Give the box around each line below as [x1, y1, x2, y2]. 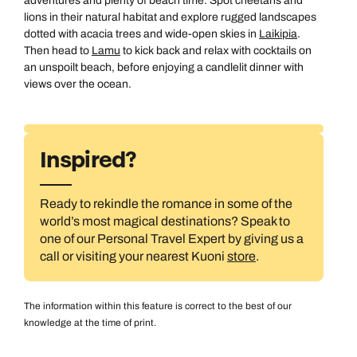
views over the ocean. [24, 78, 131, 91]
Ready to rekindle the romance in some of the [40, 197, 292, 211]
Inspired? [40, 145, 136, 176]
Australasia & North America [94, 340, 253, 355]
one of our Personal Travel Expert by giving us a [40, 232, 304, 246]
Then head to [24, 45, 92, 57]
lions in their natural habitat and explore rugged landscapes [24, 11, 316, 24]
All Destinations [129, 209, 218, 223]
